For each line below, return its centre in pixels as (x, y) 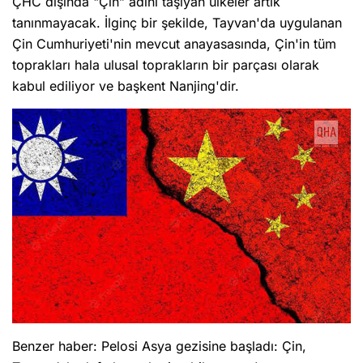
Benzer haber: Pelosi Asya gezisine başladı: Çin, (159, 346)
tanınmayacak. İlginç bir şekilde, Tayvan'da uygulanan (177, 22)
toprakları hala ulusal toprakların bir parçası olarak (166, 64)
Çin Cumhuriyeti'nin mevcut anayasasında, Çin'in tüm (174, 43)
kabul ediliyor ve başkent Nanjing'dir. (126, 85)
